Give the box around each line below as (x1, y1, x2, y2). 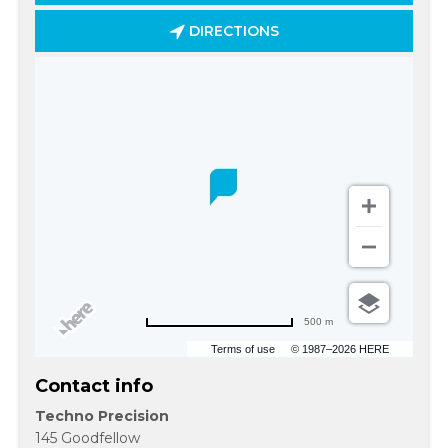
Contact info (35, 375, 153, 397)
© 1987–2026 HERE (291, 343, 389, 355)
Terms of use (211, 343, 275, 355)
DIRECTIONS (184, 22, 279, 40)
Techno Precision (35, 407, 169, 425)
